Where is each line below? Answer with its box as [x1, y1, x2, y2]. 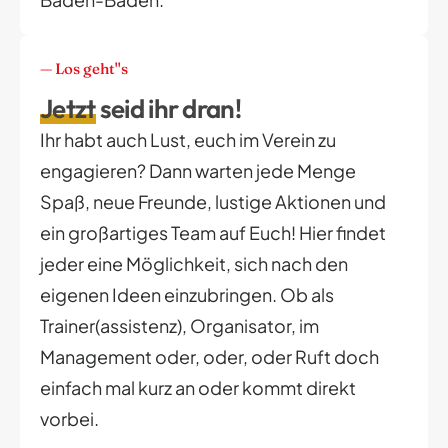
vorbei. [40, 407, 102, 431]
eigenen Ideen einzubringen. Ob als [40, 283, 334, 307]
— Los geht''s [40, 58, 128, 78]
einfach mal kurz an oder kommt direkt [40, 376, 356, 400]
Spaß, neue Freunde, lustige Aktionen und [40, 190, 386, 214]
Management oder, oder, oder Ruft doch [40, 345, 379, 369]
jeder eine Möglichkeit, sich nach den [40, 252, 348, 276]
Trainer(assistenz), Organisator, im [40, 314, 319, 338]
